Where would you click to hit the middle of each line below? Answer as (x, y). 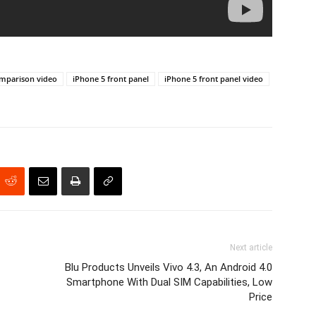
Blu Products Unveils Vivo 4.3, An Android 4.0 (169, 267)
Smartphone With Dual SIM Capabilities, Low (169, 282)
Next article (251, 247)
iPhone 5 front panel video (214, 78)
